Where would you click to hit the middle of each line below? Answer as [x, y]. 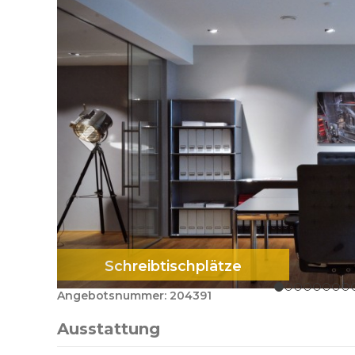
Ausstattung [109, 329]
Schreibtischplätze [173, 267]
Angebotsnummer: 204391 [134, 296]
